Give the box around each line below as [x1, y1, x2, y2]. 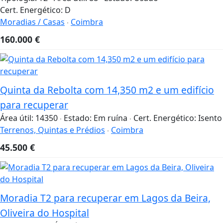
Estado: [64, 112, 94, 123]
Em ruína [94, 112, 127, 123]
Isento [198, 112, 222, 123]
